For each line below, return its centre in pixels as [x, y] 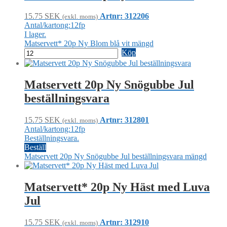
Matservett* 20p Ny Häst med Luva [117, 187]
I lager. [35, 34]
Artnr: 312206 [124, 16]
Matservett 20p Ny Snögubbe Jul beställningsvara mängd [116, 156]
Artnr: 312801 [124, 120]
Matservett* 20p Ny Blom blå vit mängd [89, 43]
